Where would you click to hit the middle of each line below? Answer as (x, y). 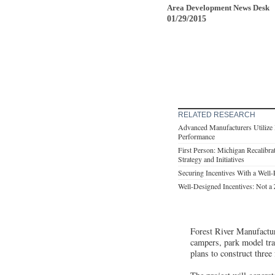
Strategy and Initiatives (211, 159)
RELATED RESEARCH (217, 114)
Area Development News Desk (218, 7)
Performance (196, 136)
